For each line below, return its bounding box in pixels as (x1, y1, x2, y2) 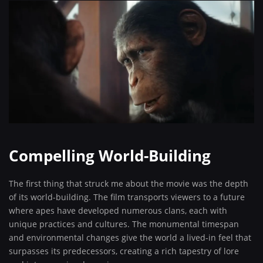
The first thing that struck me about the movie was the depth (9, 178, 248, 189)
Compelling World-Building (9, 145, 211, 166)
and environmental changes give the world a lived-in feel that (9, 232, 251, 243)
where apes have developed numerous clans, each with (9, 205, 227, 216)
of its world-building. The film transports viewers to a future (9, 191, 245, 203)
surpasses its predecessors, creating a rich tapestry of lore (9, 245, 239, 257)
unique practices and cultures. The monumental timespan (9, 218, 239, 230)
